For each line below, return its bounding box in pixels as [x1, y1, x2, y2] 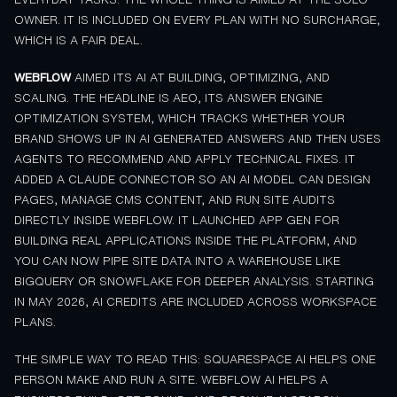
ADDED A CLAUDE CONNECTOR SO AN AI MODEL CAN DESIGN [14, 174, 370, 186]
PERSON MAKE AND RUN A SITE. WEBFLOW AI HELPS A [14, 374, 328, 386]
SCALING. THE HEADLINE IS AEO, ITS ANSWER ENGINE [14, 92, 323, 105]
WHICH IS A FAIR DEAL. [14, 35, 143, 47]
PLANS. [14, 316, 56, 329]
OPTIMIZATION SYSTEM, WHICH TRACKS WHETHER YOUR [14, 113, 345, 125]
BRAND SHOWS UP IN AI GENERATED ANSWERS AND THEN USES [14, 133, 381, 145]
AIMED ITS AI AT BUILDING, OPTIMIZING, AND [71, 72, 330, 84]
